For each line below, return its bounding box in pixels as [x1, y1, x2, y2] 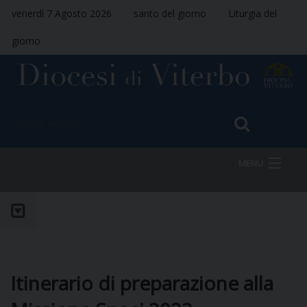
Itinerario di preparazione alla [10, 269, 273, 296]
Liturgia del [228, 7, 277, 20]
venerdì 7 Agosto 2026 [12, 7, 112, 20]
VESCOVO [43, 262, 84, 275]
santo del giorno [134, 7, 206, 20]
